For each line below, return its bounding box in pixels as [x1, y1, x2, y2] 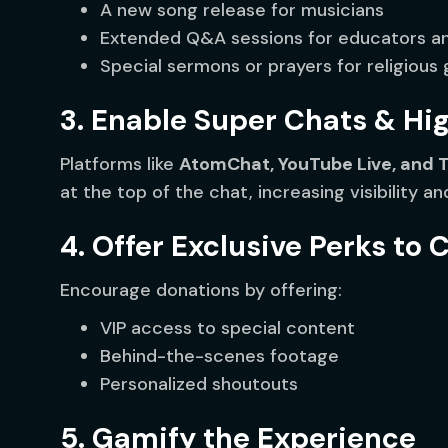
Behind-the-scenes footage [100, 344, 339, 368]
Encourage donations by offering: [60, 278, 342, 302]
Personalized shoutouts [100, 372, 298, 396]
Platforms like [60, 152, 179, 176]
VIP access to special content [100, 316, 355, 340]
